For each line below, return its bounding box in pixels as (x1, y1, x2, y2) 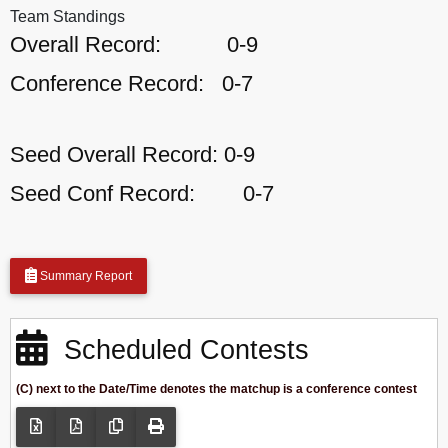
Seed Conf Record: (10, 181, 195, 206)
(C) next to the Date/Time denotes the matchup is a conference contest (16, 382, 417, 396)
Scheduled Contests (48, 334, 309, 365)
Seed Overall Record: (10, 142, 218, 167)
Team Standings (10, 8, 125, 25)
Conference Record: (10, 71, 204, 96)
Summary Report (37, 269, 132, 283)
